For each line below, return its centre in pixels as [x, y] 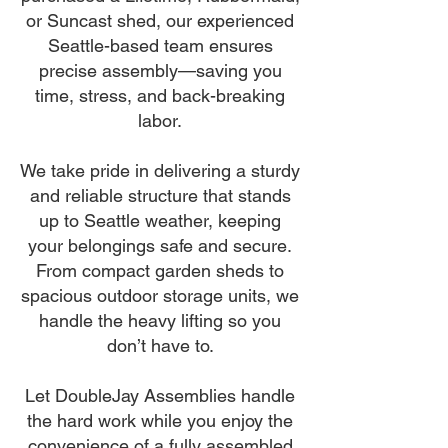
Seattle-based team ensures [160, 45]
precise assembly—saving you [160, 70]
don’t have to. [160, 345]
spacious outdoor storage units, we [160, 295]
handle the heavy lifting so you [160, 320]
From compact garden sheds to [160, 270]
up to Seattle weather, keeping [160, 220]
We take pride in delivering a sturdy [160, 170]
